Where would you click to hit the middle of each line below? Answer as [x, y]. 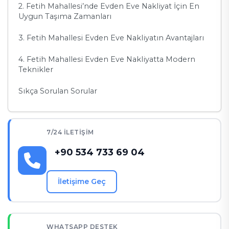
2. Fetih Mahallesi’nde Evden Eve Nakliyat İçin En [109, 6]
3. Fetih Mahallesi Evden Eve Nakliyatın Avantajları [111, 38]
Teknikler [36, 70]
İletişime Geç [82, 182]
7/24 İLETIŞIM [70, 132]
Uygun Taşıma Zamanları [65, 17]
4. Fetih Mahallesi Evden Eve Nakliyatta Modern [107, 60]
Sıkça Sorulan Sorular [58, 91]
